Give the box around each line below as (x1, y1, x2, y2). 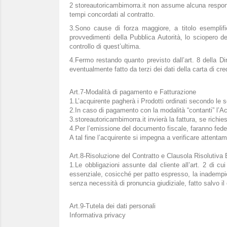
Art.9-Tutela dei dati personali (69, 202, 156, 210)
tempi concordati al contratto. (69, 11, 155, 18)
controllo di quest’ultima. (69, 43, 141, 50)
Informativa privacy (69, 211, 126, 219)
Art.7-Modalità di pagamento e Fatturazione (69, 88, 196, 96)
